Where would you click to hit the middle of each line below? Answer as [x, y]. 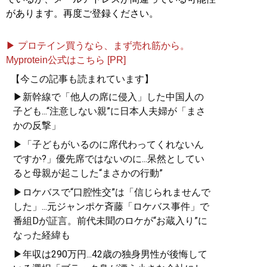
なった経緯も [42, 235]
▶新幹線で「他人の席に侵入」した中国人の [108, 97]
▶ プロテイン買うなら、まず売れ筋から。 [98, 45]
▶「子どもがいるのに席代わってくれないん [108, 144]
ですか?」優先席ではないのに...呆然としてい [109, 159]
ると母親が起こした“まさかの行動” [88, 173]
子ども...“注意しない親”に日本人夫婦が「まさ [109, 111]
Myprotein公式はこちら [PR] [66, 60]
